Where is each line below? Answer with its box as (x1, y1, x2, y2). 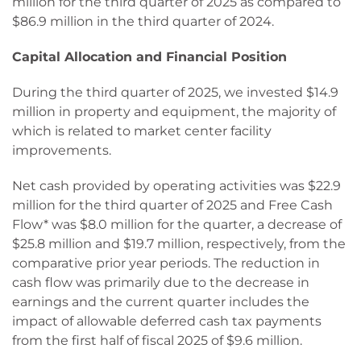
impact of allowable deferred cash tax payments (12, 313, 322, 329)
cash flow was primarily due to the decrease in (12, 275, 309, 290)
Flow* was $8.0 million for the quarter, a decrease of (12, 217, 342, 232)
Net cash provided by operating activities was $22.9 (12, 178, 341, 193)
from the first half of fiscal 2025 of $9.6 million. (12, 333, 302, 348)
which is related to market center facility (12, 123, 272, 139)
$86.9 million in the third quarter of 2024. (12, 14, 274, 29)
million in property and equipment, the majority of (12, 104, 336, 119)
